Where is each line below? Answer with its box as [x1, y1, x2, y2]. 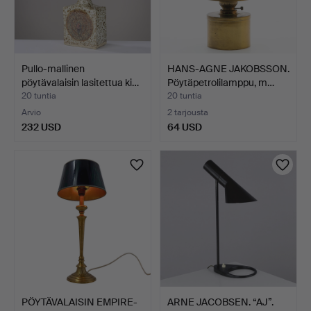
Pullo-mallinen [22, 62, 85, 75]
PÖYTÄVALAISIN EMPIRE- [22, 295, 137, 308]
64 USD [167, 120, 202, 133]
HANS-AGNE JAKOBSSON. [167, 62, 289, 75]
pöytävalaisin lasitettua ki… [22, 76, 139, 89]
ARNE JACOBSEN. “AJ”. [167, 295, 274, 308]
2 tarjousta [167, 106, 208, 118]
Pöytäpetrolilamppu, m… [167, 76, 274, 89]
